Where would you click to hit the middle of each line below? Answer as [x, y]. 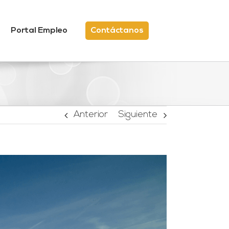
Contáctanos [117, 31]
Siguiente [138, 115]
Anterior [91, 115]
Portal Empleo [39, 31]
